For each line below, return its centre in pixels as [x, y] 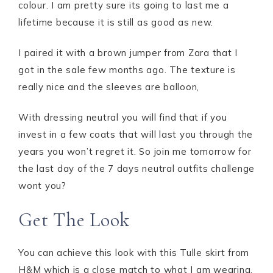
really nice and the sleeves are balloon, [109, 87]
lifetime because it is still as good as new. [116, 23]
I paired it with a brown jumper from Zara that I [128, 53]
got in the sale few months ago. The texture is [127, 70]
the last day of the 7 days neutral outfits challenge [136, 169]
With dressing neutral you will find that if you [123, 118]
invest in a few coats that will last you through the [136, 135]
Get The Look [74, 220]
